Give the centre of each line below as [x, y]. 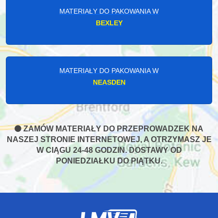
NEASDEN [109, 82]
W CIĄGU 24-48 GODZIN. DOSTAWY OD [109, 150]
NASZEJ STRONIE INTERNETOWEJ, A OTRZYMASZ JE [109, 139]
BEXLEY [109, 23]
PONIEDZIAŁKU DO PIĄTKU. [109, 161]
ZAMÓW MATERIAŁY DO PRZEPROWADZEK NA [112, 128]
